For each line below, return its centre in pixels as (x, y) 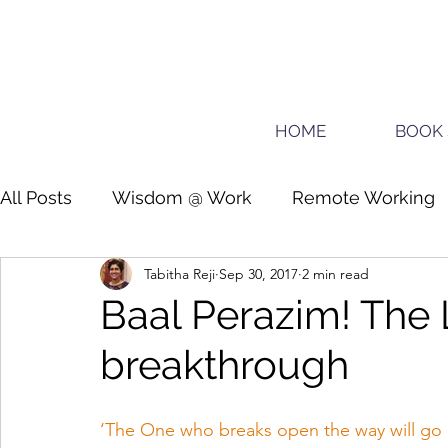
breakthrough (224, 364)
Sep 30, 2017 (258, 273)
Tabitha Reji (179, 273)
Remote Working (363, 197)
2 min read (335, 273)
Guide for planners (118, 277)
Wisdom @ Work (182, 197)
